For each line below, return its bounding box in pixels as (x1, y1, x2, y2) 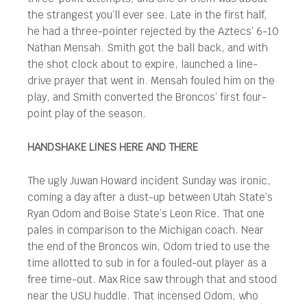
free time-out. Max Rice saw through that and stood (27, 273, 277, 286)
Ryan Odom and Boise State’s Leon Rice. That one (27, 207, 265, 220)
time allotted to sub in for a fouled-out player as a (27, 256, 267, 269)
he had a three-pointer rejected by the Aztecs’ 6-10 (27, 25, 279, 38)
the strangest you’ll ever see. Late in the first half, (27, 8, 267, 21)
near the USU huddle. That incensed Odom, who (27, 289, 258, 302)
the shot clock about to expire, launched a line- (27, 58, 258, 71)
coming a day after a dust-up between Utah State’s (27, 191, 273, 204)
